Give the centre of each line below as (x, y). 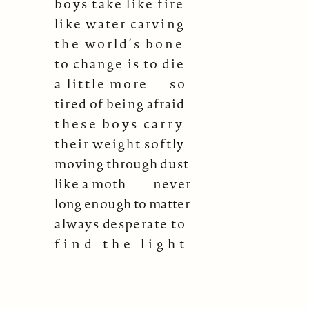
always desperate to (120, 224)
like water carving (120, 24)
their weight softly (120, 144)
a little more (102, 84)
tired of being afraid (120, 104)
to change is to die (120, 64)
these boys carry (120, 124)
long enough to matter (122, 204)
